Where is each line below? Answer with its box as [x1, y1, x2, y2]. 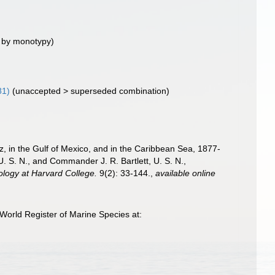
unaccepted [15, 86, 61, 96]
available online [155, 168, 216, 178]
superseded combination [71, 86, 167, 96]
